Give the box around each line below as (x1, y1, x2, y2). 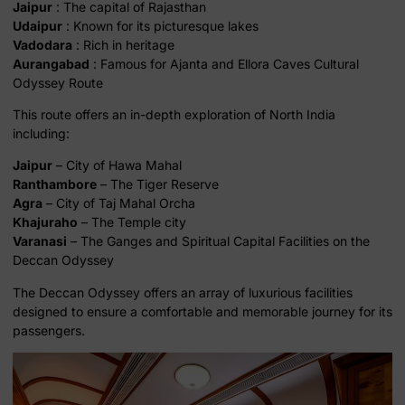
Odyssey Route (13, 74, 103, 90)
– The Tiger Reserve (97, 176, 219, 193)
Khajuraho (13, 214, 78, 231)
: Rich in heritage (72, 36, 174, 52)
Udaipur (13, 17, 62, 33)
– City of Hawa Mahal (52, 157, 182, 174)
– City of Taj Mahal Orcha (42, 195, 195, 212)
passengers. (13, 322, 85, 338)
